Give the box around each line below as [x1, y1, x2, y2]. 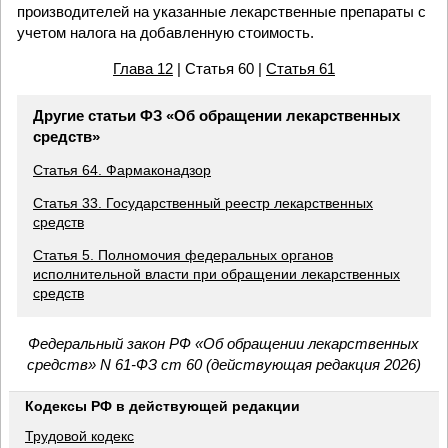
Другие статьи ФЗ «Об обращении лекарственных [33, 107, 400, 125]
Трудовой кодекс [25, 428, 134, 445]
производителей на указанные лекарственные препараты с [17, 3, 426, 20]
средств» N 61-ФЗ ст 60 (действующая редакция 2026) [26, 356, 421, 374]
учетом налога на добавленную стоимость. [17, 24, 314, 41]
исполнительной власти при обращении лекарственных [33, 266, 400, 283]
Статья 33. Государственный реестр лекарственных [33, 195, 373, 212]
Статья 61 [265, 60, 335, 77]
